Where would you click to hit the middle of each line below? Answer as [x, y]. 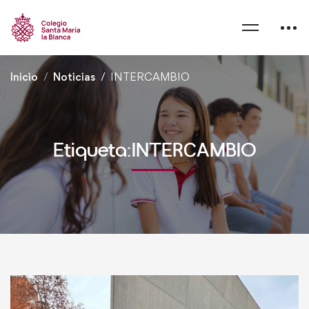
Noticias [74, 77]
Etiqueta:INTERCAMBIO [154, 151]
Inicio [24, 77]
